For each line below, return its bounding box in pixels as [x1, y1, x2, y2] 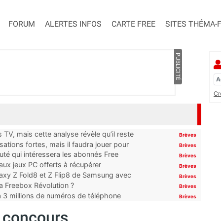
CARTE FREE [111, 19, 155, 29]
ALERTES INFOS [45, 19, 102, 29]
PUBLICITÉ [174, 53, 182, 81]
